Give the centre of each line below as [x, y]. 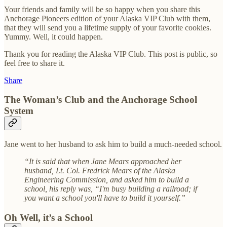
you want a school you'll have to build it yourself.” [105, 198]
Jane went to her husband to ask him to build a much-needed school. [113, 144]
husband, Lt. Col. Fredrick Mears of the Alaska [100, 171]
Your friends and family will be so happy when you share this [102, 9]
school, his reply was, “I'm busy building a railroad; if [111, 189]
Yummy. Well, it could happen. [53, 36]
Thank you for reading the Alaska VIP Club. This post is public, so [111, 54]
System [19, 111]
